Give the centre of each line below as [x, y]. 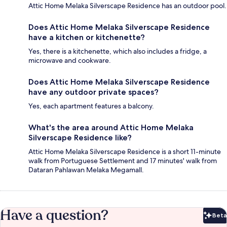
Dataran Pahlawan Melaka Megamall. [86, 170]
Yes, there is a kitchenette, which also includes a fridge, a [118, 51]
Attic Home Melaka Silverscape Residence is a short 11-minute [125, 152]
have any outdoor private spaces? [93, 92]
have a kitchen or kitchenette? [87, 37]
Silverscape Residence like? [80, 138]
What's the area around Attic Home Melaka [111, 128]
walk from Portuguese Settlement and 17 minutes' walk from [123, 161]
